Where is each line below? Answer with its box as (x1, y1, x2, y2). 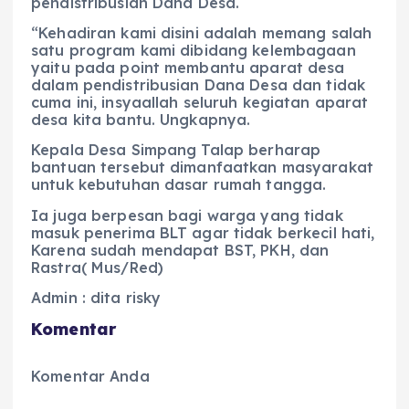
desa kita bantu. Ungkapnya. (31, 110, 251, 130)
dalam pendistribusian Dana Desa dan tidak (31, 76, 365, 95)
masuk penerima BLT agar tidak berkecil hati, (31, 223, 375, 242)
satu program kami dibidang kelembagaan (31, 41, 356, 60)
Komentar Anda (31, 367, 150, 385)
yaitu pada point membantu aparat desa (31, 58, 345, 78)
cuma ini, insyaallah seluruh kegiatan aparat (31, 93, 369, 112)
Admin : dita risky (31, 288, 162, 307)
